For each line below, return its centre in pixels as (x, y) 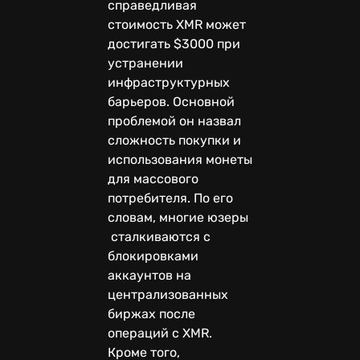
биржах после (151, 313)
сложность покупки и (174, 140)
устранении (145, 63)
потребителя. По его (170, 198)
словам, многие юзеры (178, 217)
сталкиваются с (159, 236)
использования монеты (180, 159)
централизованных (168, 294)
